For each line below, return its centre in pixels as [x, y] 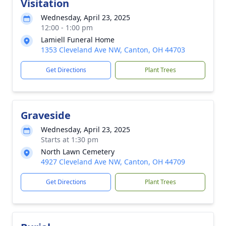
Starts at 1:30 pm [70, 139]
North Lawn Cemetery [78, 152]
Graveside [46, 115]
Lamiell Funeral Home [78, 40]
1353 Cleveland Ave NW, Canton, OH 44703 [113, 50]
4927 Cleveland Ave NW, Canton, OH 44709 [113, 162]
